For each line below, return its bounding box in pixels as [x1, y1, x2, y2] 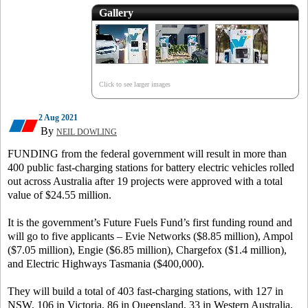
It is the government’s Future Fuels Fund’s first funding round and [8, 217, 292, 228]
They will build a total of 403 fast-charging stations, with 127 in [8, 285, 283, 297]
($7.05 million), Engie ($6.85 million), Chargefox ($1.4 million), [8, 244, 287, 256]
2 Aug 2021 [38, 113, 78, 122]
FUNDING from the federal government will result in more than [8, 148, 287, 159]
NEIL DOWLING [56, 127, 117, 137]
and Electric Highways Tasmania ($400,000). [8, 258, 207, 269]
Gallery [98, 7, 133, 19]
